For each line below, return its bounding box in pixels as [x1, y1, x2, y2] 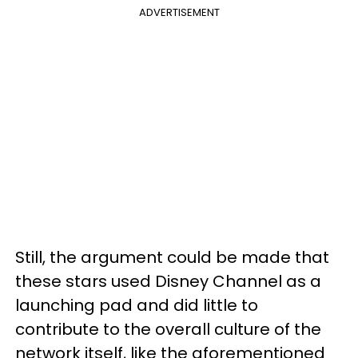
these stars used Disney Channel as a [15, 269, 321, 292]
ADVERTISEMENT [138, 4, 220, 20]
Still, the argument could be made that [15, 245, 329, 268]
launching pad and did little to [15, 293, 258, 316]
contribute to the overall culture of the [15, 317, 321, 340]
